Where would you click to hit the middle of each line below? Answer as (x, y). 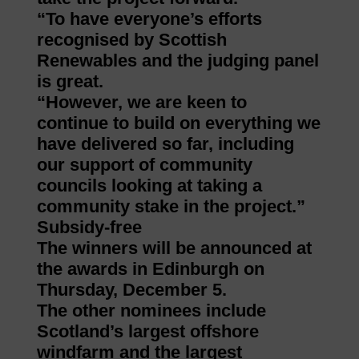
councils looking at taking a (149, 186)
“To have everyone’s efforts (149, 19)
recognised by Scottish (131, 40)
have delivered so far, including (165, 144)
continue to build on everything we (178, 123)
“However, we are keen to (141, 103)
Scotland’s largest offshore (147, 332)
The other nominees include (151, 311)
